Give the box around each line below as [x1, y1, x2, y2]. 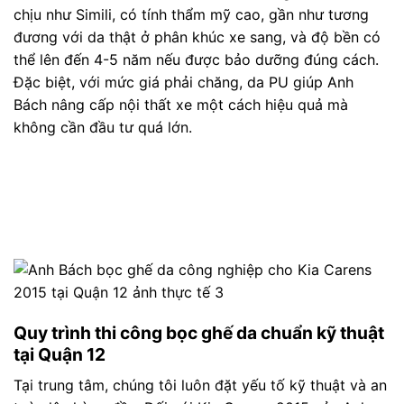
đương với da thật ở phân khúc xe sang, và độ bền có [14, 27, 381, 46]
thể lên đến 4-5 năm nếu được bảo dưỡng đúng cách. [14, 50, 379, 69]
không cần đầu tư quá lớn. [14, 117, 192, 136]
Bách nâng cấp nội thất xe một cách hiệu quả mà [14, 95, 348, 114]
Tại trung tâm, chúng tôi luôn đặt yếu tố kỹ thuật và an [14, 375, 387, 394]
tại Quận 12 [14, 344, 106, 366]
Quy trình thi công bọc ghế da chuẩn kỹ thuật [14, 322, 384, 344]
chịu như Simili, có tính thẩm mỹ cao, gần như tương [14, 5, 369, 23]
